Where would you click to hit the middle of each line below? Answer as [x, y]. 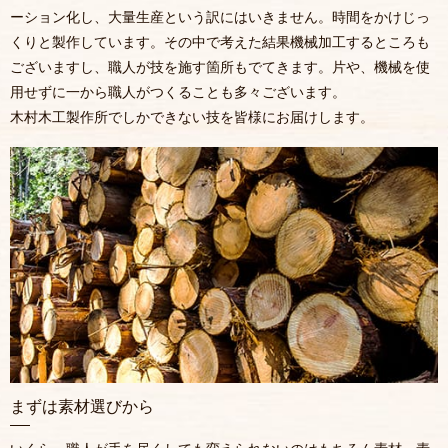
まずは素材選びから [82, 407]
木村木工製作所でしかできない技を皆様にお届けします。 [192, 117]
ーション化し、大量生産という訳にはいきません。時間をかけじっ [220, 17]
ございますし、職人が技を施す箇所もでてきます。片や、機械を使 [220, 67]
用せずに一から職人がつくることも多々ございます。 [178, 92]
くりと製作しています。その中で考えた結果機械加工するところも [220, 42]
